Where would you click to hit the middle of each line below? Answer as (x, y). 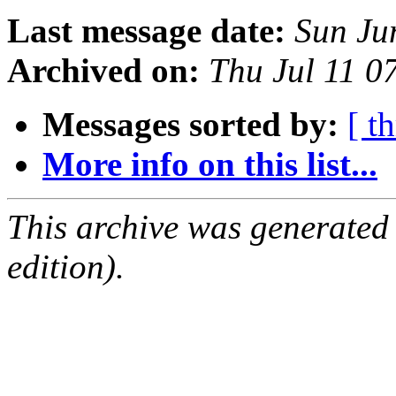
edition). (66, 267)
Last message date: (146, 31)
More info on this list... (210, 164)
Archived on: (103, 71)
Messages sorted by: (190, 125)
